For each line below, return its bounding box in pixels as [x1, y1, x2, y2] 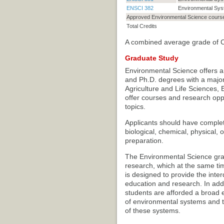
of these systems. [124, 206, 180, 214]
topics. [124, 102, 145, 110]
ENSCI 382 [126, 5, 153, 11]
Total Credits [126, 23, 157, 29]
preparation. [124, 136, 163, 144]
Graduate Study [124, 54, 178, 62]
